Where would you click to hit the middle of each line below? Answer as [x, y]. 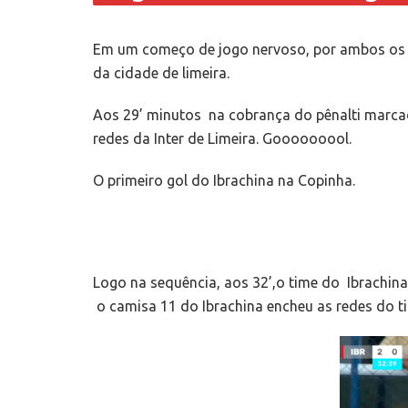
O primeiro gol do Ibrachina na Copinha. [224, 181]
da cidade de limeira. [161, 73]
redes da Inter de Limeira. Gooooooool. [222, 139]
